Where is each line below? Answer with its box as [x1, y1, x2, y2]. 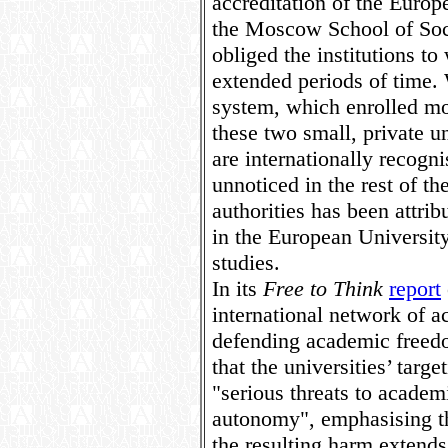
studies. [212, 250, 280, 275]
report [389, 276, 441, 301]
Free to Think [263, 276, 383, 301]
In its [212, 276, 263, 301]
